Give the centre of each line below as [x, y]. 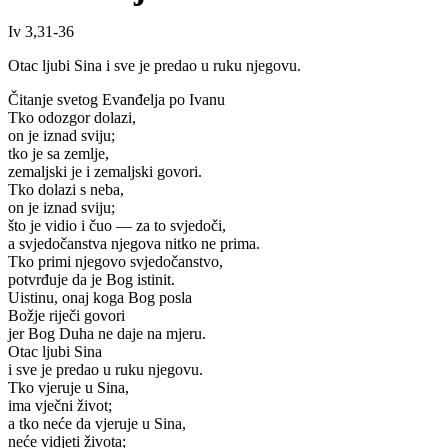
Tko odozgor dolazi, [72, 118]
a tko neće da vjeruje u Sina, [97, 424]
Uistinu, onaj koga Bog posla [100, 298]
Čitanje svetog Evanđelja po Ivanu [116, 100]
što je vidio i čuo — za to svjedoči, [117, 226]
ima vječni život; [60, 406]
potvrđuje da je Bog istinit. [91, 280]
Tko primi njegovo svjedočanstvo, [115, 262]
